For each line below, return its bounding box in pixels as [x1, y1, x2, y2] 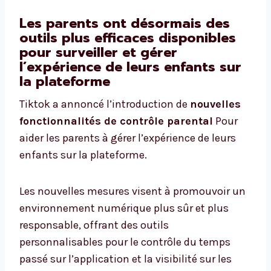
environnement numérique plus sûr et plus [19, 201, 229, 215]
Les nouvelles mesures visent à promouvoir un [19, 184, 246, 198]
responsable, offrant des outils [19, 218, 169, 232]
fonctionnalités [19, 114, 101, 128]
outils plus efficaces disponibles [19, 28, 236, 48]
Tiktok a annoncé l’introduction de [19, 97, 190, 111]
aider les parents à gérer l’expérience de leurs [19, 131, 236, 145]
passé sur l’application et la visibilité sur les [19, 252, 232, 266]
